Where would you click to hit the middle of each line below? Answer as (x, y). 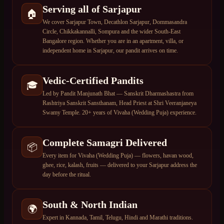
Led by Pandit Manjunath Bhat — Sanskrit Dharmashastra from (118, 94)
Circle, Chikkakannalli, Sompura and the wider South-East (111, 32)
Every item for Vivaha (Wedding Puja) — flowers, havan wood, (118, 156)
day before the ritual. (67, 175)
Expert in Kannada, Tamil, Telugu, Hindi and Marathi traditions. (118, 218)
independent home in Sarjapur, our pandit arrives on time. (110, 51)
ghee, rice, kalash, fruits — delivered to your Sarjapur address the (120, 165)
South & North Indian (90, 205)
